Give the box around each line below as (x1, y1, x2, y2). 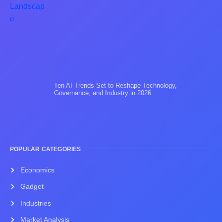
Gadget (20, 182, 44, 191)
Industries (20, 199, 51, 207)
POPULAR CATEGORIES (10, 145, 81, 153)
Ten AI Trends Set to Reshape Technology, (54, 82, 177, 90)
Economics (20, 166, 55, 174)
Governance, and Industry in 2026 (54, 89, 152, 97)
